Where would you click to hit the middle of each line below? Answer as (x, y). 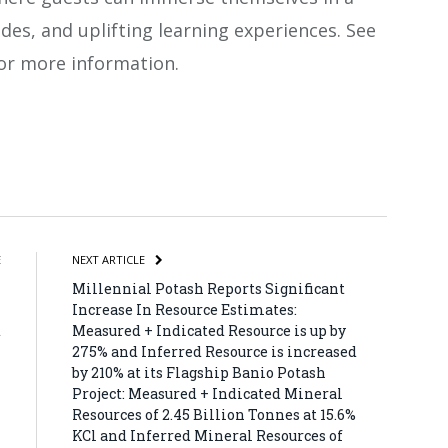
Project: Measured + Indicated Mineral (207, 393)
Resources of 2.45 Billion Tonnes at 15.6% (214, 414)
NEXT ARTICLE (110, 259)
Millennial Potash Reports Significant (208, 288)
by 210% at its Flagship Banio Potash (199, 372)
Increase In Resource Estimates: (184, 309)
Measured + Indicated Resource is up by (209, 330)
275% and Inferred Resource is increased (214, 351)
